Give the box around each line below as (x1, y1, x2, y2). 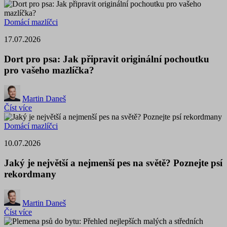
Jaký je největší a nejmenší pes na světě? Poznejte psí (4, 157, 222, 168)
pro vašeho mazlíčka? (4, 64, 94, 75)
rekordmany (4, 168, 56, 179)
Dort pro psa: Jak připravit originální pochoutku (4, 53, 209, 64)
